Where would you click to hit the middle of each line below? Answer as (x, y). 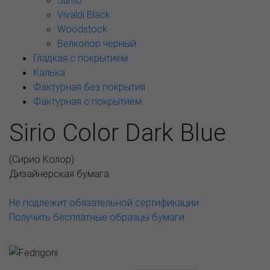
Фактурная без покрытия (89, 87)
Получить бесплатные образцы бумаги (97, 217)
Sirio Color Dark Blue (118, 132)
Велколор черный (97, 43)
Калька (49, 72)
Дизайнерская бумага (59, 174)
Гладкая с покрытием (80, 58)
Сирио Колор (42, 159)
